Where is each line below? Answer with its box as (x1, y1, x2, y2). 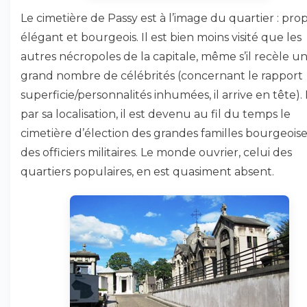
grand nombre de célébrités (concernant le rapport (21, 69, 303, 82)
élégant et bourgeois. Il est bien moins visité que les (21, 31, 302, 44)
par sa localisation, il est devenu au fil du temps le (21, 108, 291, 121)
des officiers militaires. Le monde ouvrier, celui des (21, 146, 292, 159)
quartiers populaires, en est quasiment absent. (21, 165, 274, 178)
